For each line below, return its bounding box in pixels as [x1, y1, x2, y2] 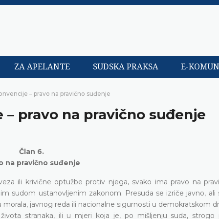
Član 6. [19, 147, 44, 156]
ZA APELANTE [14, 62, 70, 72]
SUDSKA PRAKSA [92, 62, 158, 72]
